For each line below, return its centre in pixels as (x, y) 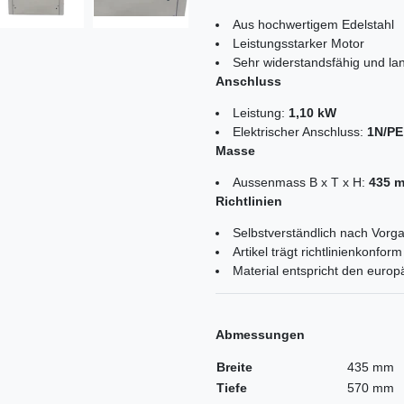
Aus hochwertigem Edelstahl (313, 25)
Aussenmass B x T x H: (301, 183)
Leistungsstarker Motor (298, 44)
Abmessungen (260, 335)
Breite (234, 367)
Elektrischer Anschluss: (300, 132)
